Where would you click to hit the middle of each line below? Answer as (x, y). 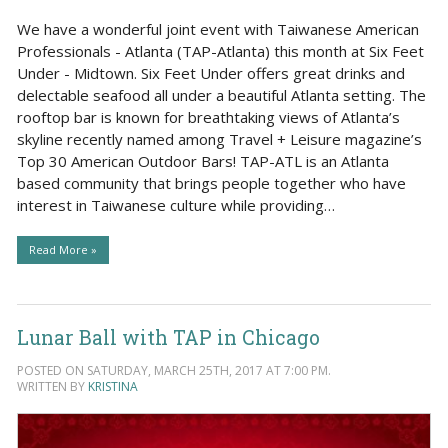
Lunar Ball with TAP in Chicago (168, 337)
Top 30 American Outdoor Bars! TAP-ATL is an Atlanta (202, 160)
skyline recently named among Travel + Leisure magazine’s (219, 138)
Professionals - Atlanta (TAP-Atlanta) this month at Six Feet (220, 50)
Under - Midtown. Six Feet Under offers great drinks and (210, 72)
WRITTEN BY (52, 387)
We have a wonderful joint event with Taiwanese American (217, 28)
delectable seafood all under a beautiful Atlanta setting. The (221, 94)
